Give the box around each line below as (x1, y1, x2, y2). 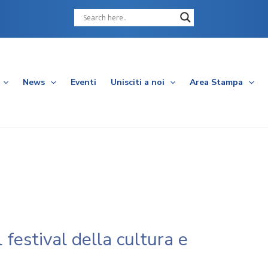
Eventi (70, 77, 96, 88)
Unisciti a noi (110, 77, 165, 88)
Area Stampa (190, 77, 243, 88)
